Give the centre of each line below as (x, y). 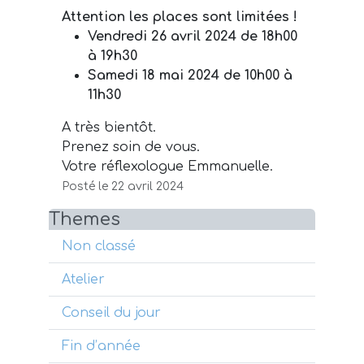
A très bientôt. (109, 128)
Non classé (99, 246)
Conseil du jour (111, 313)
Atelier (83, 279)
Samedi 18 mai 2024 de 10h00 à (190, 76)
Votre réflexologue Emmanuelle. (167, 167)
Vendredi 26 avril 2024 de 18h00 (193, 37)
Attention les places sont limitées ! (180, 17)
